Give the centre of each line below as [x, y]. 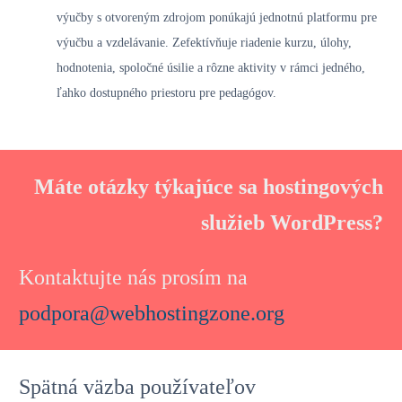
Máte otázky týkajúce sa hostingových [209, 186]
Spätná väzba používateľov [137, 386]
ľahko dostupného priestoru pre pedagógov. [166, 92]
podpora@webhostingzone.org [152, 313]
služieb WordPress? [292, 222]
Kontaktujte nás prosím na [133, 277]
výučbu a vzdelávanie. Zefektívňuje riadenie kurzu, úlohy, [204, 42]
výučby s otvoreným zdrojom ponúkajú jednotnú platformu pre [217, 17]
